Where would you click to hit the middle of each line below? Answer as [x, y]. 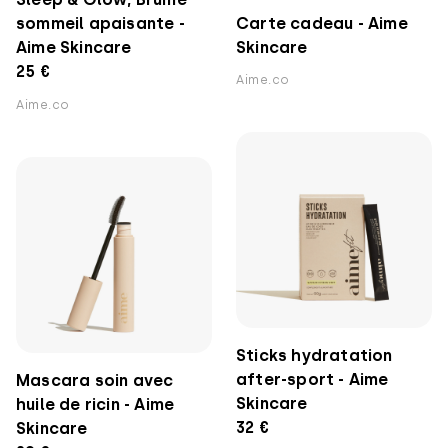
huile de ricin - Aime [95, 404]
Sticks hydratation [314, 355]
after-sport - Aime [312, 379]
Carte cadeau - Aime [322, 23]
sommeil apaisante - [100, 23]
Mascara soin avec [95, 380]
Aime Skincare [74, 47]
